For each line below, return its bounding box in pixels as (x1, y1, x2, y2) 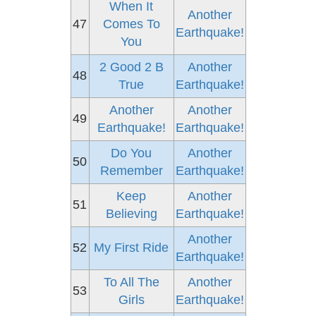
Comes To (102, 17, 160, 31)
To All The (103, 275, 159, 289)
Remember (99, 164, 163, 178)
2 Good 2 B (99, 60, 164, 74)
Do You (111, 146, 152, 160)
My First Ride (94, 241, 169, 255)
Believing (105, 207, 157, 221)
